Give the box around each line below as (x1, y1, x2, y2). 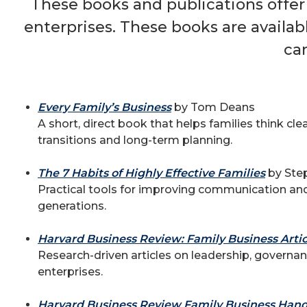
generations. (38, 199, 106, 212)
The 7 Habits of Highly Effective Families (38, 167, 265, 180)
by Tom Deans (171, 101, 255, 114)
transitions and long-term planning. (38, 134, 232, 147)
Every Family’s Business (38, 101, 171, 114)
